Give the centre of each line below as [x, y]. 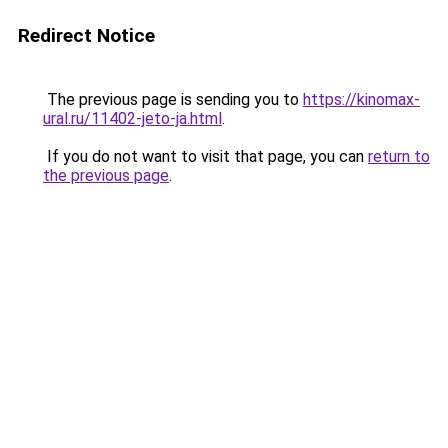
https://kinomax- [361, 99]
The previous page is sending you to [173, 99]
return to [399, 156]
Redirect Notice [86, 35]
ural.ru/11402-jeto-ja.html [132, 118]
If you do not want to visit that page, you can [205, 156]
